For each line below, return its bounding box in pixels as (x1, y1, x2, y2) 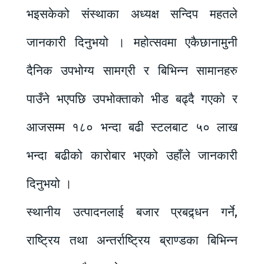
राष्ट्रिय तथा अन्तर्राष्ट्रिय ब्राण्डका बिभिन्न (27, 233, 237, 249)
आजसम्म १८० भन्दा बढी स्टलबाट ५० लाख (27, 120, 237, 136)
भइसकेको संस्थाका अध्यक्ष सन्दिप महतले (27, 6, 237, 22)
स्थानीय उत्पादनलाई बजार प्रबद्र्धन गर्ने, (27, 204, 237, 220)
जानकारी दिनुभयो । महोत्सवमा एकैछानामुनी (27, 35, 237, 51)
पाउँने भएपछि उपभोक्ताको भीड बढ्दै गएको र (27, 91, 237, 107)
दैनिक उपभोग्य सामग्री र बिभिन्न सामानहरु (27, 63, 237, 79)
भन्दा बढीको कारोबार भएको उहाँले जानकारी (27, 148, 237, 164)
